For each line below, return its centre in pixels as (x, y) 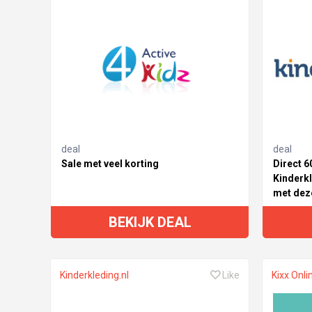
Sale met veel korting (110, 164)
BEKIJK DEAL (150, 223)
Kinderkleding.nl (94, 275)
